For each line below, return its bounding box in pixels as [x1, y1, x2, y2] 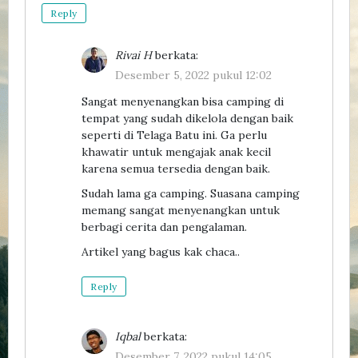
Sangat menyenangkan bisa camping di [82, 93, 284, 109]
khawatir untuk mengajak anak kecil [82, 144, 271, 159]
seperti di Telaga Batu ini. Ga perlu [82, 127, 267, 142]
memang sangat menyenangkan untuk [82, 202, 280, 217]
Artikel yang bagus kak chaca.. [82, 244, 240, 259]
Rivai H [115, 47, 152, 62]
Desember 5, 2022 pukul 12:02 [115, 67, 272, 82]
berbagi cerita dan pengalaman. [82, 219, 247, 234]
